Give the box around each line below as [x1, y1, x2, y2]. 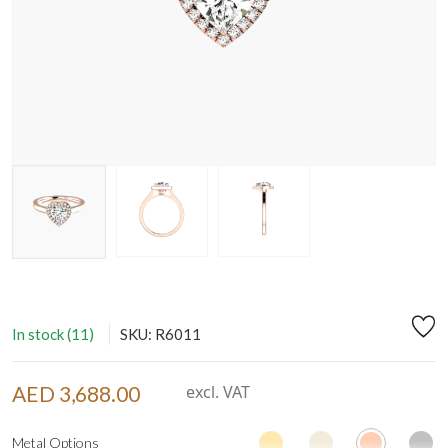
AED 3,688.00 [12, 380, 140, 406]
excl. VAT [181, 380, 250, 403]
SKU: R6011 [120, 324, 201, 343]
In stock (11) [12, 324, 94, 343]
